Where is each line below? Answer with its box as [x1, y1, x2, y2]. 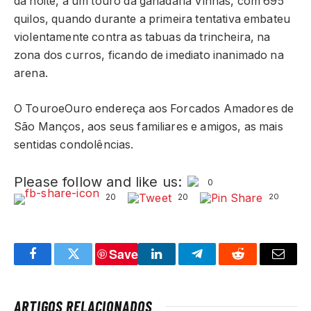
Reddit [237, 258, 270, 271]
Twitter [72, 258, 109, 271]
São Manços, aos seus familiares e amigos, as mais [14, 119, 283, 133]
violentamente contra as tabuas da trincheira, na [14, 31, 271, 44]
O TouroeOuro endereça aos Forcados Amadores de [14, 101, 294, 115]
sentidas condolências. [14, 137, 134, 151]
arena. [14, 67, 48, 81]
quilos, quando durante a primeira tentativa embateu [14, 12, 291, 26]
